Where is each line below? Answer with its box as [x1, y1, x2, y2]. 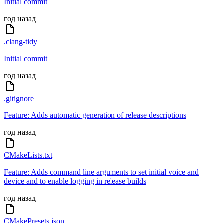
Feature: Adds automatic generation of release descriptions [4, 111, 186, 120]
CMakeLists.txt [4, 151, 52, 160]
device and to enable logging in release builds [4, 177, 146, 186]
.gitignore [4, 94, 34, 103]
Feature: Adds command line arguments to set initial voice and [4, 168, 199, 177]
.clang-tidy [4, 37, 37, 46]
